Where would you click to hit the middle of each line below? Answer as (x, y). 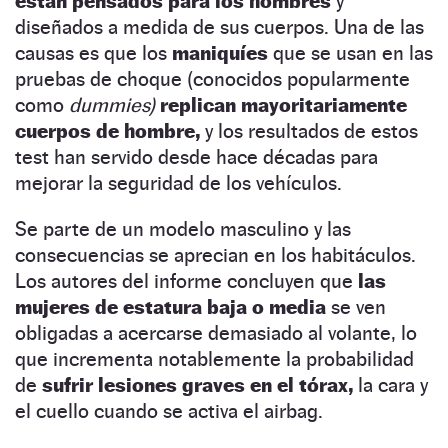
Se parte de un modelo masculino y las (183, 228)
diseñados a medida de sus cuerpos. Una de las (219, 26)
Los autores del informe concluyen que (186, 280)
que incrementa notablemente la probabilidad (214, 358)
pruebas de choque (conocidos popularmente (212, 78)
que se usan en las (353, 52)
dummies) (112, 104)
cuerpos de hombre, (110, 130)
